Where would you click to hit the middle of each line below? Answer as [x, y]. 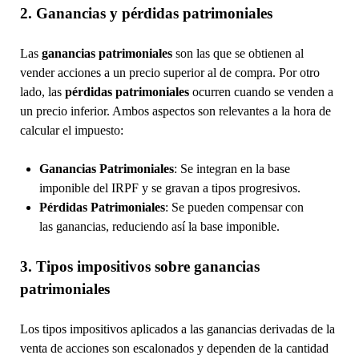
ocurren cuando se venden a [261, 91]
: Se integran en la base [232, 168]
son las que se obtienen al [238, 53]
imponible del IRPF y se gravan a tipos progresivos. [169, 188]
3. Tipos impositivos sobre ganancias [139, 266]
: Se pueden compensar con [234, 207]
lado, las [42, 91]
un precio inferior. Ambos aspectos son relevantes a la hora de [175, 111]
